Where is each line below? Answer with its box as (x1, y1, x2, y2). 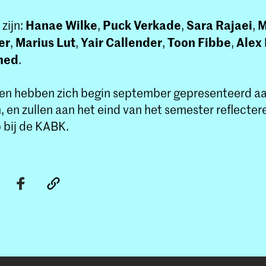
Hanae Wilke (26, 16, 97, 33)
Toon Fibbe (167, 33, 231, 50)
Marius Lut (13, 33, 75, 50)
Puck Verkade (100, 16, 181, 33)
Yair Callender (78, 33, 162, 50)
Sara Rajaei (186, 16, 252, 33)
